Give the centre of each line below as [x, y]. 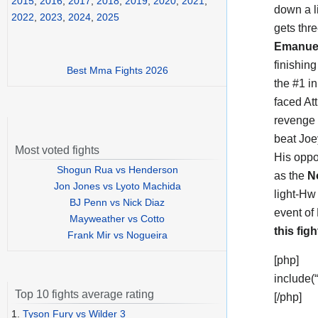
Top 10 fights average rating [84, 295]
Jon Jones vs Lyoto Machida [117, 186]
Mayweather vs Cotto [117, 219]
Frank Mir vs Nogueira [117, 235]
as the [291, 175]
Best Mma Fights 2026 [117, 71]
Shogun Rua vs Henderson [117, 170]
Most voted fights [57, 150]
